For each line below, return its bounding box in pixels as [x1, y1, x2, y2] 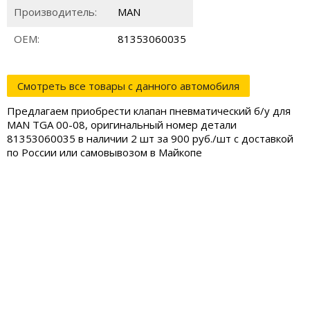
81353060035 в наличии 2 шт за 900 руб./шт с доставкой [7, 131, 293, 145]
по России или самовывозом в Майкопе [7, 145, 202, 159]
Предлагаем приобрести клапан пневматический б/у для [7, 104, 291, 118]
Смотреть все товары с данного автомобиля [17, 79, 239, 93]
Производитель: [14, 5, 97, 19]
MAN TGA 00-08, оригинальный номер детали [7, 118, 237, 131]
